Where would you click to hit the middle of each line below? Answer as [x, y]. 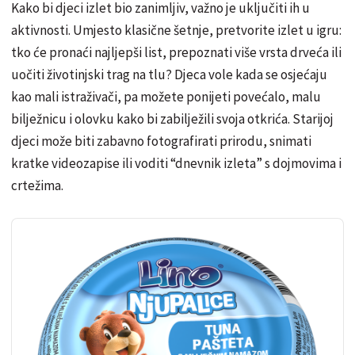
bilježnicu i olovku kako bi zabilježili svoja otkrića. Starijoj [172, 119]
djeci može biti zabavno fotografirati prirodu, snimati [161, 141]
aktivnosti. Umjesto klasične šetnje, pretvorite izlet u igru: [176, 31]
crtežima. [37, 186]
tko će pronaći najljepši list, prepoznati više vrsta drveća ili [176, 53]
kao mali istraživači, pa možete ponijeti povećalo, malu [166, 97]
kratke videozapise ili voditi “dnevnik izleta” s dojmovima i [176, 164]
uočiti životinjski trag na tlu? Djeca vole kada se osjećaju [169, 75]
